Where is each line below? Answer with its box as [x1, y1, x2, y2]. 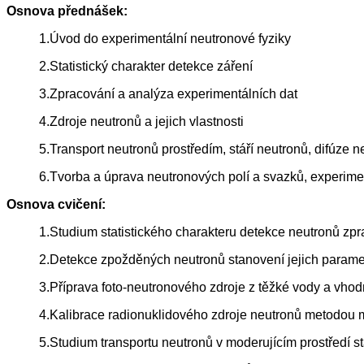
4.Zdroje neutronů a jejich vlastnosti [39, 115, 244, 129]
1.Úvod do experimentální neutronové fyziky [39, 32, 291, 46]
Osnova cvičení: [6, 197, 106, 212]
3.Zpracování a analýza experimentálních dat [39, 87, 297, 102]
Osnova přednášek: [6, 4, 128, 19]
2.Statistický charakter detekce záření [39, 59, 253, 74]
